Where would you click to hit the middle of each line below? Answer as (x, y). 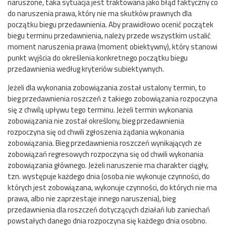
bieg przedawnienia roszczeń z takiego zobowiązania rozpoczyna (112, 98)
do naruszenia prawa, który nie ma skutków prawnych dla (100, 13)
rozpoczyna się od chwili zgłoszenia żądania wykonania (96, 132)
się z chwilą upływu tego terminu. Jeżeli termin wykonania (100, 109)
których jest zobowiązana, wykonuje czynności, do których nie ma (112, 187)
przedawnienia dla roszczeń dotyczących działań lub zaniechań (109, 209)
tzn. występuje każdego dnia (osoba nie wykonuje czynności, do (109, 176)
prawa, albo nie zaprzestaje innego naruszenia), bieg (92, 198)
